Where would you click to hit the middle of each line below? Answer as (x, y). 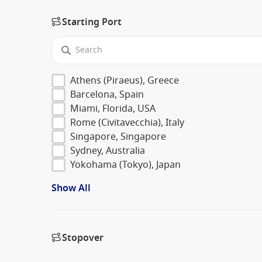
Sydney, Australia (108, 151)
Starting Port (92, 22)
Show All (71, 188)
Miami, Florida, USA (113, 108)
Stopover (83, 238)
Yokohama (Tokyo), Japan (125, 165)
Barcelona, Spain (107, 94)
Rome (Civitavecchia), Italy (127, 123)
